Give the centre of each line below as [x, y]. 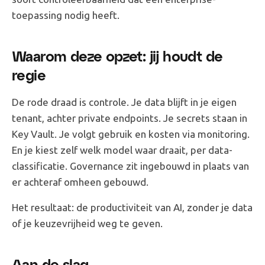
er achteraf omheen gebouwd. [80, 182]
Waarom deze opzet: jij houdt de [117, 56]
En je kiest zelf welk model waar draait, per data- [122, 150]
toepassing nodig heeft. [66, 15]
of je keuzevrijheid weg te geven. [87, 223]
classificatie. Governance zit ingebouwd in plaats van [130, 166]
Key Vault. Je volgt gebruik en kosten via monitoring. [131, 134]
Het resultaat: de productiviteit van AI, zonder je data [132, 207]
